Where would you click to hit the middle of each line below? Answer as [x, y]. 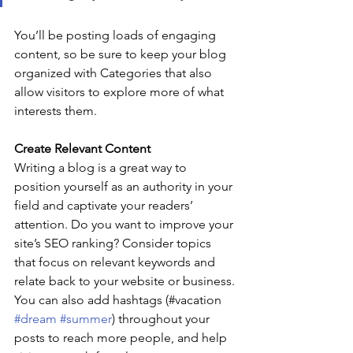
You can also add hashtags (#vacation [119, 300]
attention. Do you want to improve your [125, 225]
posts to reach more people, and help [122, 338]
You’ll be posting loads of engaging [117, 35]
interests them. [56, 111]
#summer [86, 319]
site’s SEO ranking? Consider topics [114, 243]
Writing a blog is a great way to [102, 168]
